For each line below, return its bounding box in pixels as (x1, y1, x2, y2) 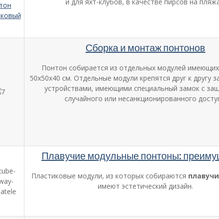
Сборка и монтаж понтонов (86, 41, 205, 54)
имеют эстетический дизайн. (98, 181, 193, 191)
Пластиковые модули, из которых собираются (31, 171, 188, 180)
